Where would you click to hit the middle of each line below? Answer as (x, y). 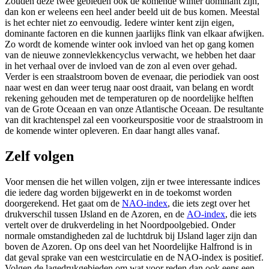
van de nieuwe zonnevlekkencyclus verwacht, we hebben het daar (130, 55)
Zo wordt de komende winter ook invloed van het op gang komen (129, 44)
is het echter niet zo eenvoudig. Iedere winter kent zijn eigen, (119, 23)
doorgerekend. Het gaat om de (63, 204)
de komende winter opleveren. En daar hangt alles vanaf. (112, 131)
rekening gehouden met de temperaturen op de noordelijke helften (129, 98)
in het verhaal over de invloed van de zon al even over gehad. (121, 66)
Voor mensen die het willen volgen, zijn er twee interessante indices (132, 182)
